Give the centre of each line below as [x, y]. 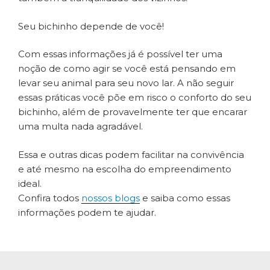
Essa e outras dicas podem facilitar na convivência [131, 154]
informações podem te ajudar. [87, 212]
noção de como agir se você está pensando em [127, 69]
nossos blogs [111, 198]
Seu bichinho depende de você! [91, 26]
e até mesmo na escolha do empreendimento [125, 169]
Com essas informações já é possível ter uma [120, 54]
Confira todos [50, 198]
